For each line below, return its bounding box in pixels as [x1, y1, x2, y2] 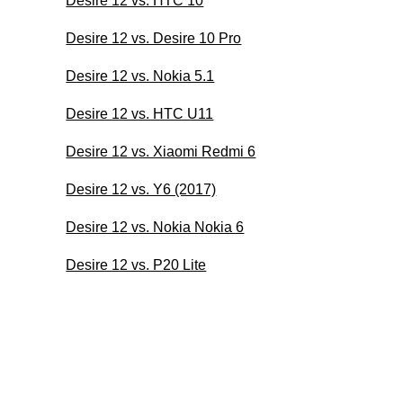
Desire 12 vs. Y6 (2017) [66, 181, 217, 197]
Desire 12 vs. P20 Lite [66, 256, 207, 273]
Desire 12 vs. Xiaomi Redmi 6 [66, 143, 256, 159]
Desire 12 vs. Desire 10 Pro [66, 30, 242, 46]
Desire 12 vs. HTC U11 [66, 105, 214, 121]
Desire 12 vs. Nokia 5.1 [66, 67, 215, 84]
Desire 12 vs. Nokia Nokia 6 [66, 219, 245, 235]
